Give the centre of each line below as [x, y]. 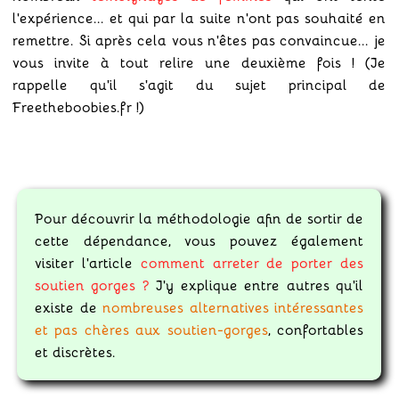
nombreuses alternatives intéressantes [233, 306]
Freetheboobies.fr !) [78, 106]
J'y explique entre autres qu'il [256, 284]
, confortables [316, 329]
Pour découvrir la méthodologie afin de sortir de [199, 217]
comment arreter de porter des [252, 262]
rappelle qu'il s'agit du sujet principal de [199, 84]
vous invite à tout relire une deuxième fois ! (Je [199, 61]
